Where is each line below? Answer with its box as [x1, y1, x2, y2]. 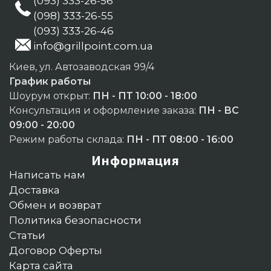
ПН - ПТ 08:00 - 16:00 [126, 134, 233, 146]
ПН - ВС [198, 105, 239, 117]
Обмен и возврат [9, 199, 101, 212]
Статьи [9, 229, 45, 242]
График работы [9, 76, 91, 88]
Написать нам [9, 169, 85, 181]
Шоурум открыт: [9, 90, 93, 102]
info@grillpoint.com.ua [33, 40, 153, 53]
